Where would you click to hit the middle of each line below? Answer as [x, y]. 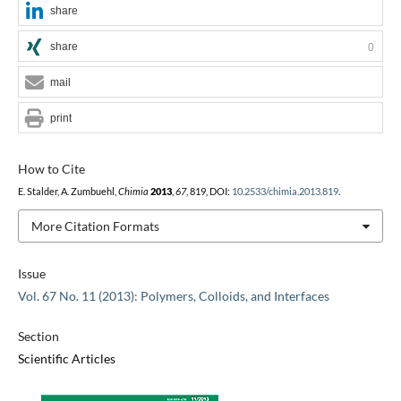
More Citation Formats [95, 226]
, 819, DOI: [209, 191]
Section [38, 337]
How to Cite [51, 168]
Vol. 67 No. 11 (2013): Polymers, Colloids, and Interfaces [173, 296]
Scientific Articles [66, 359]
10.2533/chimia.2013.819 [285, 191]
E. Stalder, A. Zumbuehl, [68, 191]
